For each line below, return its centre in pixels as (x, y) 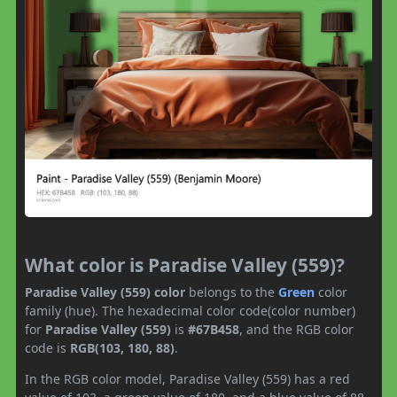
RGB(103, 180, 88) (122, 348)
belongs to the (232, 292)
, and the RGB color (296, 330)
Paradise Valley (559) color (105, 292)
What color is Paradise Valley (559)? (185, 265)
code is (47, 348)
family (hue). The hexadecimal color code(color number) (190, 311)
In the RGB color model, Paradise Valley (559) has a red (187, 379)
